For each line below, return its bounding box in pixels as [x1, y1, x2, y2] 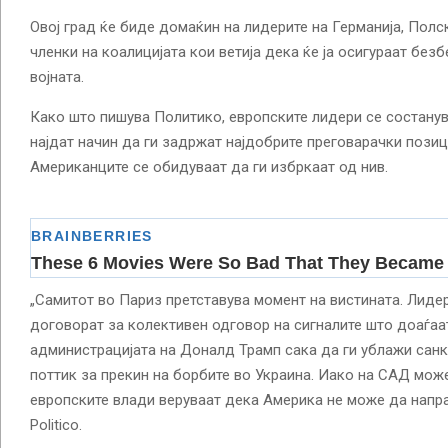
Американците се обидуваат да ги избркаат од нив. [30, 157, 388, 176]
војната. [30, 67, 84, 86]
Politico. [30, 415, 82, 434]
